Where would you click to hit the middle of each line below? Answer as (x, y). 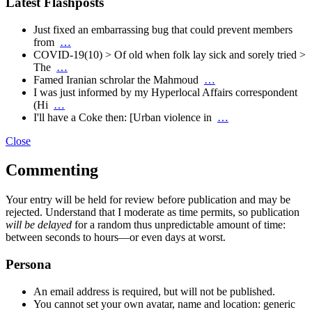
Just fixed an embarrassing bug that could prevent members (163, 29)
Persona (29, 265)
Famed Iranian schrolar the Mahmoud (119, 79)
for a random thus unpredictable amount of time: (179, 225)
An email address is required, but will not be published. (154, 291)
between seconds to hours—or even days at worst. (116, 237)
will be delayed (39, 225)
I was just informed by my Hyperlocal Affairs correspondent (165, 92)
